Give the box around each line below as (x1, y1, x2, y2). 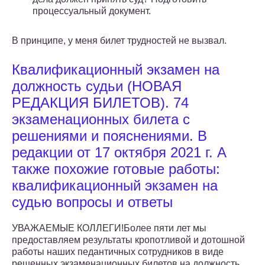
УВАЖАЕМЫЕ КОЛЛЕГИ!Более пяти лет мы (12, 223, 206, 234)
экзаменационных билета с (12, 111, 190, 128)
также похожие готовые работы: (12, 161, 220, 177)
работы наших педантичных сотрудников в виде (12, 247, 224, 257)
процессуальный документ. (33, 6, 151, 17)
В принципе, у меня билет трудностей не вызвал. (12, 35, 227, 46)
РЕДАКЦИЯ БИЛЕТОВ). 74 (12, 95, 189, 111)
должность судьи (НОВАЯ (12, 78, 182, 95)
